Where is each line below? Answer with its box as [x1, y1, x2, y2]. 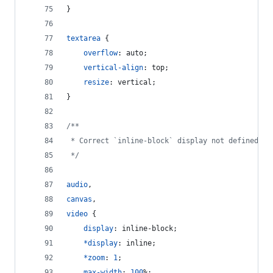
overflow [83, 49, 118, 57]
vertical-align [83, 63, 143, 72]
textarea [66, 34, 101, 43]
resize [83, 78, 109, 87]
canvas [66, 195, 92, 204]
